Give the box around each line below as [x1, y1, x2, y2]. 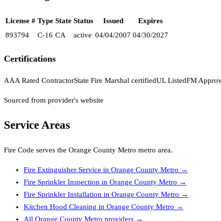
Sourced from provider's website [4, 96, 104, 105]
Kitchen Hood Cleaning [24, 202, 97, 211]
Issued [103, 17, 123, 25]
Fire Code [4, 146, 34, 154]
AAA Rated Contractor [4, 76, 74, 85]
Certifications [4, 53, 56, 64]
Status [74, 17, 93, 25]
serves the [34, 146, 69, 154]
